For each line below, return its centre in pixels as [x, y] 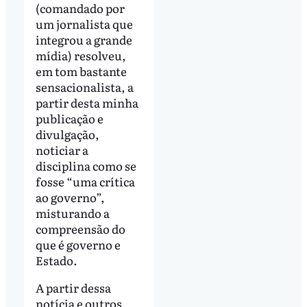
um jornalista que [84, 24]
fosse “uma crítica [85, 182]
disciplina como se [86, 166]
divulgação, [67, 134]
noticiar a [62, 150]
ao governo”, [70, 197]
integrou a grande [84, 40]
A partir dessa [73, 288]
